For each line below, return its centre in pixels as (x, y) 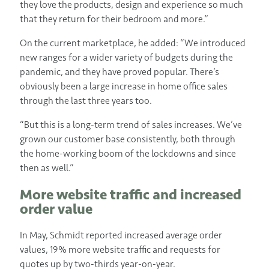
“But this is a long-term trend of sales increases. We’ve (131, 125)
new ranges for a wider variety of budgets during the (126, 58)
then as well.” (47, 168)
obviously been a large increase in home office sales (124, 86)
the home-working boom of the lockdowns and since (128, 154)
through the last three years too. (86, 101)
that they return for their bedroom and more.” (114, 19)
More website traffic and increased (131, 194)
